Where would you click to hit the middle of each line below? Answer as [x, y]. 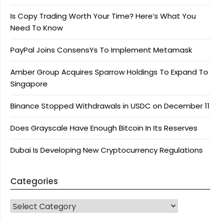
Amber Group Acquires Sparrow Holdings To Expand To [109, 72]
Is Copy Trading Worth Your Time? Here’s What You [103, 16]
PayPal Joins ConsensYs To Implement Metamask [101, 50]
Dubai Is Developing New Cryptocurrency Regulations [107, 150]
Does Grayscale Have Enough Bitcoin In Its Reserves [104, 128]
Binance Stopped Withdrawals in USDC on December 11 [110, 106]
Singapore [29, 83]
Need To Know [37, 27]
